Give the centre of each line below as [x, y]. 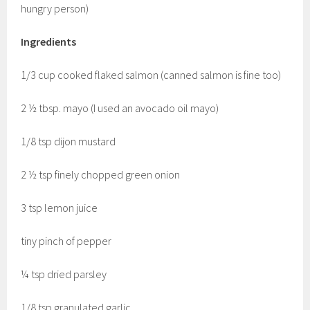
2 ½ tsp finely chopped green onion [101, 174]
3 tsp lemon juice [60, 207]
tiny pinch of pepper [66, 240]
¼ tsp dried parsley [64, 274]
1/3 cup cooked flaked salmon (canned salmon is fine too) [151, 74]
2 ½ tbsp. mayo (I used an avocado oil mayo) [120, 108]
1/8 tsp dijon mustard [69, 141]
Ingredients [49, 41]
